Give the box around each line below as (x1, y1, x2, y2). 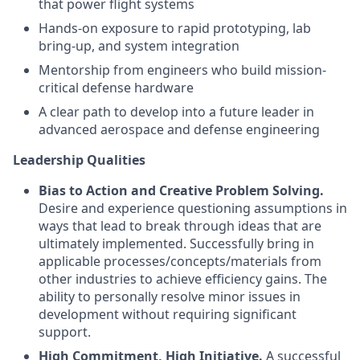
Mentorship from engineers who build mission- (39, 61, 326, 79)
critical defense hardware (39, 79, 194, 96)
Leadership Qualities (13, 151, 145, 169)
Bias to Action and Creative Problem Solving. (39, 182, 324, 199)
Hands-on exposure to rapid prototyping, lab (39, 19, 311, 37)
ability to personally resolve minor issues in (39, 288, 301, 305)
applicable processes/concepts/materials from (39, 252, 321, 270)
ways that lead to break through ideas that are (39, 217, 321, 235)
